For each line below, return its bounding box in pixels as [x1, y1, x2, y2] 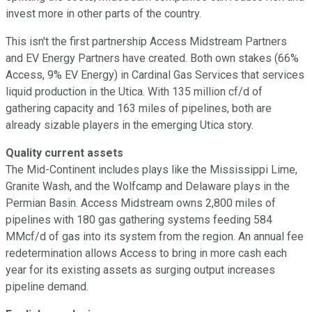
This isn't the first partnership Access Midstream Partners [6, 34, 287, 48]
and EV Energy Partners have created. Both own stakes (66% [6, 51, 299, 65]
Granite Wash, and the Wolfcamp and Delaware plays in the [6, 179, 290, 193]
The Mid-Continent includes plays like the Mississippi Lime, [6, 162, 297, 176]
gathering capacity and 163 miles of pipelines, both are [6, 101, 272, 115]
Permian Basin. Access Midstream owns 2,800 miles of [6, 196, 276, 210]
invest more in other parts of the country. [6, 6, 201, 20]
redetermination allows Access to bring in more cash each [6, 246, 287, 260]
